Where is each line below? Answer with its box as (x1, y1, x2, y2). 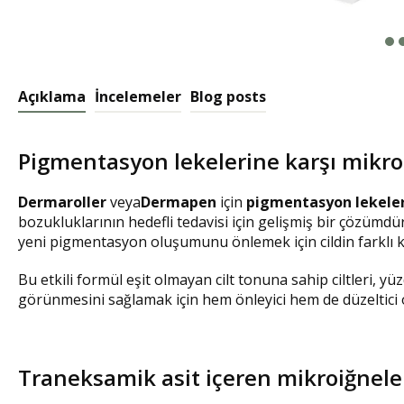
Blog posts (190, 86, 266, 106)
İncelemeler (95, 86, 181, 106)
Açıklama (18, 86, 86, 106)
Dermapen (141, 191, 216, 212)
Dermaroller (18, 191, 106, 212)
